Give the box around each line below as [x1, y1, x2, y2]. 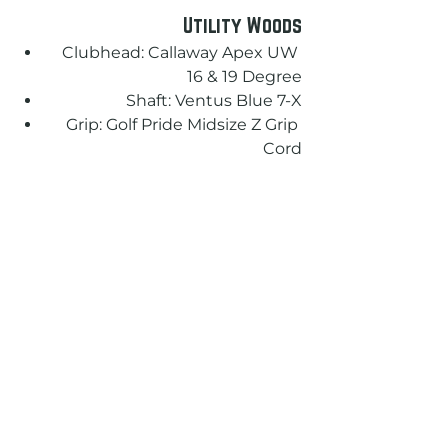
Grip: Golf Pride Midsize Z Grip [66, 114, 302, 134]
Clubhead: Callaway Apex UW [62, 42, 302, 62]
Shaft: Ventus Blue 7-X [126, 90, 302, 110]
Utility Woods [183, 12, 302, 37]
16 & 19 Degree [187, 66, 302, 86]
